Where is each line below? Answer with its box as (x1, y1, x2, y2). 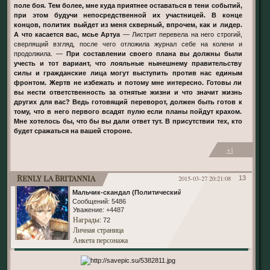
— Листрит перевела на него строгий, (122, 31, 242, 39)
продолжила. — (14, 50, 67, 58)
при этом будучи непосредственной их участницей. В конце (14, 11, 242, 19)
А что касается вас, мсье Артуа (14, 31, 123, 39)
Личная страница (72, 224, 124, 234)
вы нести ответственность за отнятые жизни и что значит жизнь (14, 89, 242, 96)
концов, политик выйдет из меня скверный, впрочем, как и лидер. (14, 21, 242, 29)
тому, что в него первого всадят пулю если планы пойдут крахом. (14, 108, 242, 116)
